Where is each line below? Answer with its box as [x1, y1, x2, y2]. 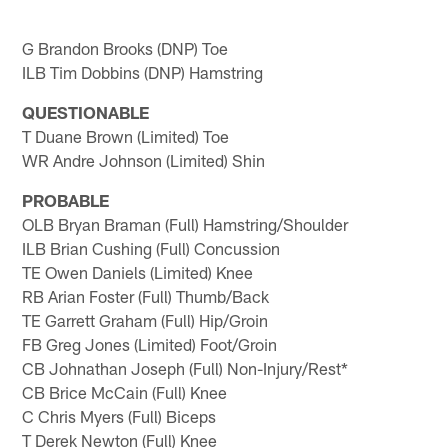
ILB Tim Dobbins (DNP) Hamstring [22, 62, 264, 83]
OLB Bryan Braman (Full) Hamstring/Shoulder [22, 214, 349, 235]
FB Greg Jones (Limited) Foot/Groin [22, 334, 278, 355]
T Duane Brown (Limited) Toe [22, 126, 230, 147]
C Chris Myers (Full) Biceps [22, 406, 217, 427]
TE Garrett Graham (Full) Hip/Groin [22, 310, 269, 331]
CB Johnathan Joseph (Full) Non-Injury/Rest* [22, 358, 349, 379]
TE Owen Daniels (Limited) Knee [22, 262, 254, 283]
